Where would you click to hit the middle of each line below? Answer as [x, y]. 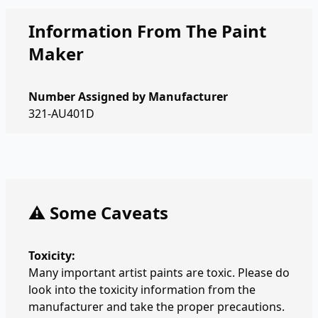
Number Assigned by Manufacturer [128, 97]
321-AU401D [61, 114]
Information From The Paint [147, 31]
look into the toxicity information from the [142, 290]
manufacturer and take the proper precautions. [157, 307]
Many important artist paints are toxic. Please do [159, 273]
